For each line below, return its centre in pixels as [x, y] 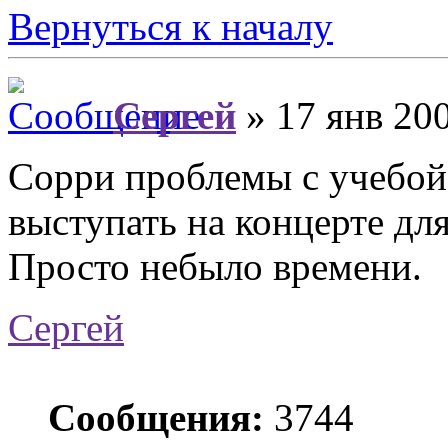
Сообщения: [156, 418]
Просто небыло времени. [215, 267]
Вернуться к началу [170, 26]
